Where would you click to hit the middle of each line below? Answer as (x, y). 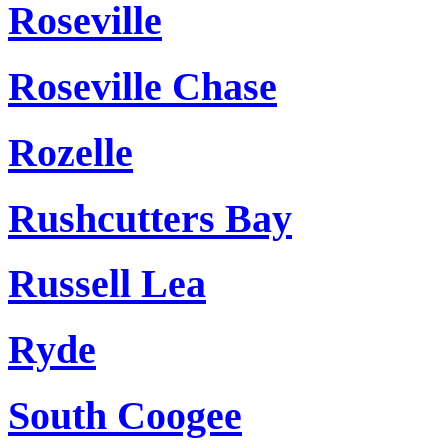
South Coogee (125, 415)
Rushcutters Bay (150, 218)
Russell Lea (107, 284)
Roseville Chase (142, 87)
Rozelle (70, 152)
